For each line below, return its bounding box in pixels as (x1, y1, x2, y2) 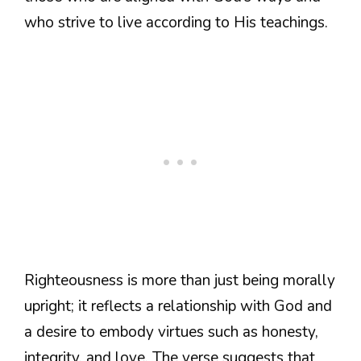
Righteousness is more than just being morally (24, 270, 335, 292)
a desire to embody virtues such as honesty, (24, 322, 318, 343)
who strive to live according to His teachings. (24, 11, 328, 33)
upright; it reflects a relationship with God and (24, 296, 332, 317)
